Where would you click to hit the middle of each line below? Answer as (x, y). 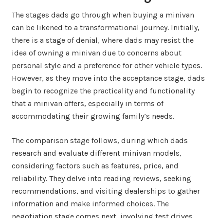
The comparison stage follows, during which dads (100, 140)
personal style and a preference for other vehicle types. (107, 65)
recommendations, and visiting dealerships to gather (106, 191)
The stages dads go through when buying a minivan (103, 15)
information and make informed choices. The (90, 203)
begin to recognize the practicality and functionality (103, 91)
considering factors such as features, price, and (95, 165)
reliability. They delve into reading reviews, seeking (101, 178)
